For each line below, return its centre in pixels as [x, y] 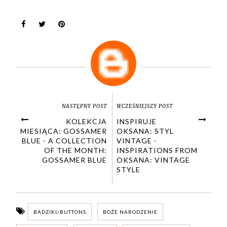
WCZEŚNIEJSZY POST [144, 106]
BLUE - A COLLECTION [64, 140]
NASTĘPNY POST [84, 106]
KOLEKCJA [86, 121]
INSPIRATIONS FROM [157, 150]
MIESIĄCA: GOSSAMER [63, 131]
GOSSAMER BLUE [74, 160]
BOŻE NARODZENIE [130, 212]
